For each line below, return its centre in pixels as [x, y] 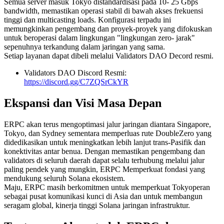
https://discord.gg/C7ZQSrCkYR [76, 82]
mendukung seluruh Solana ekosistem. [64, 178]
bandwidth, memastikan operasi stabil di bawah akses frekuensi [103, 11]
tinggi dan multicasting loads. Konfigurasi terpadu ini [87, 20]
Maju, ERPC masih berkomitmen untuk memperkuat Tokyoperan [107, 187]
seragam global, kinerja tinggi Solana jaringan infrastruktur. [97, 205]
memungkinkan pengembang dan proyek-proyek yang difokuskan [108, 29]
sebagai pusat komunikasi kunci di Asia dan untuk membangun [103, 196]
